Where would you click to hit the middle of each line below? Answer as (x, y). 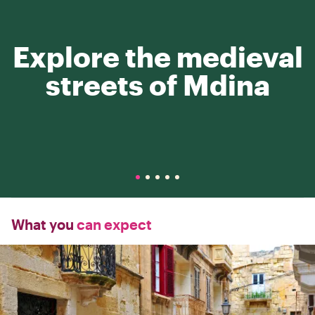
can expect (113, 224)
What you (43, 224)
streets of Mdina (157, 85)
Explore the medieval (157, 57)
